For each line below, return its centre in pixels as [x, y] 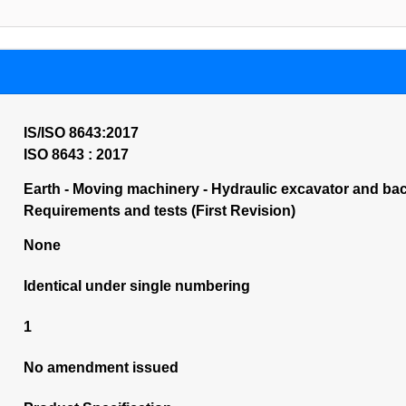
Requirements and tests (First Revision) [159, 211]
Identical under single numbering [136, 286]
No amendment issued [101, 367]
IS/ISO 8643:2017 [81, 133]
